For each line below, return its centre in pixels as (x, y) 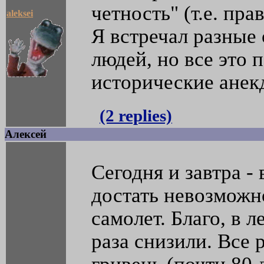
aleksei (20, 14)
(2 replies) (136, 116)
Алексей (26, 134)
